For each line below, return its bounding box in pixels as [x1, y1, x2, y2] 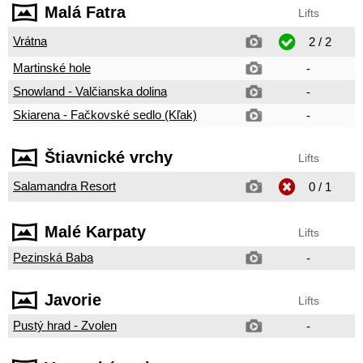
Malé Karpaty [45, 223, 146, 241]
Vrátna [13, 34, 47, 48]
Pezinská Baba [13, 250, 93, 264]
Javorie [45, 291, 101, 309]
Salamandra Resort [13, 179, 116, 193]
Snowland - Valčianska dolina [13, 84, 167, 98]
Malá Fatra [45, 3, 126, 21]
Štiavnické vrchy [45, 148, 173, 166]
